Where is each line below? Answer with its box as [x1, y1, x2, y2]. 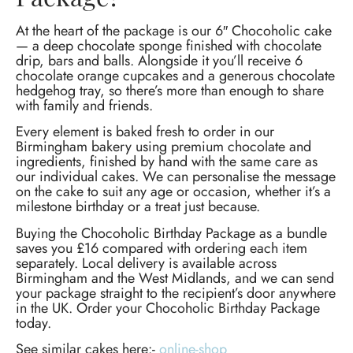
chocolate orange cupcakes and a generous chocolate [16, 65, 335, 86]
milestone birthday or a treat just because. [16, 196, 260, 217]
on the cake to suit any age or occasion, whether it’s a [16, 181, 331, 203]
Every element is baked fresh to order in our [16, 121, 274, 143]
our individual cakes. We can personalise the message [16, 166, 336, 188]
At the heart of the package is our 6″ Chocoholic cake [16, 20, 332, 41]
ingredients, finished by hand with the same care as [16, 151, 318, 173]
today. [16, 312, 51, 333]
